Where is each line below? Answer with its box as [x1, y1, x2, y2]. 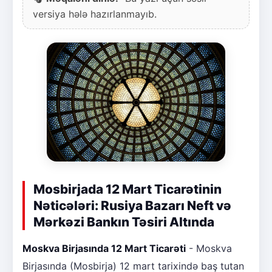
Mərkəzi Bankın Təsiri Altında [33, 214, 214, 229]
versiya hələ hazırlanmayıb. [33, 7, 157, 20]
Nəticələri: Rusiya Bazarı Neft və [33, 197, 231, 213]
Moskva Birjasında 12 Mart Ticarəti [22, 242, 186, 254]
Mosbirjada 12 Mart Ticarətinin [33, 181, 222, 197]
